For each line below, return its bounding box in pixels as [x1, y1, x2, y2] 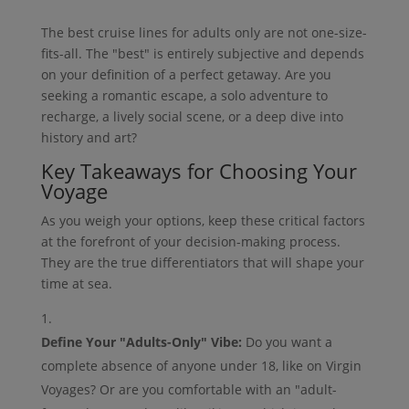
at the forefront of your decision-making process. [40, 233, 341, 251]
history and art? [40, 129, 137, 147]
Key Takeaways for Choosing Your [40, 157, 357, 185]
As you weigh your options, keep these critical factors [40, 212, 365, 230]
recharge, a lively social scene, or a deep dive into [40, 108, 343, 126]
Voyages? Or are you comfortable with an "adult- [40, 381, 337, 399]
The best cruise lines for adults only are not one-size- [40, 24, 367, 42]
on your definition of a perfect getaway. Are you [40, 66, 331, 84]
